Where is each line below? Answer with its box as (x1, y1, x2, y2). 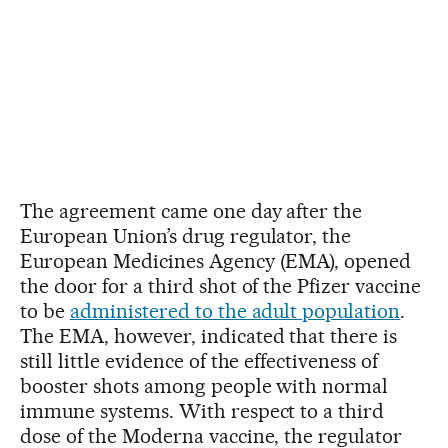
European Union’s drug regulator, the (20, 223, 352, 248)
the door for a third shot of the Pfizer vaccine (20, 273, 422, 298)
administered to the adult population (69, 298, 401, 323)
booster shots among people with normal (20, 373, 389, 398)
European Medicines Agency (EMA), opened (20, 248, 412, 273)
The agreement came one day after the (20, 198, 363, 223)
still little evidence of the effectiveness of (20, 348, 379, 373)
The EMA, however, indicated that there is (20, 323, 398, 348)
